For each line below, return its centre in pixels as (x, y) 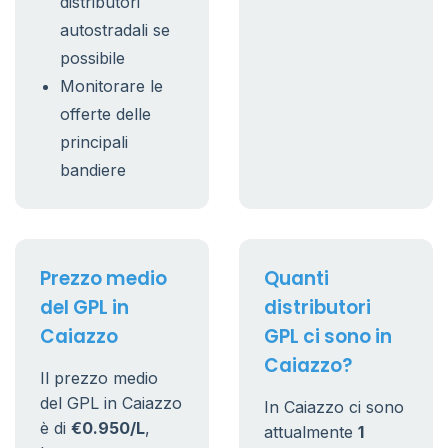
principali (94, 142)
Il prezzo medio (99, 378)
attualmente (311, 432)
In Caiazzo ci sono (334, 407)
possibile (92, 58)
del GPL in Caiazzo (111, 403)
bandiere (93, 170)
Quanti (296, 278)
